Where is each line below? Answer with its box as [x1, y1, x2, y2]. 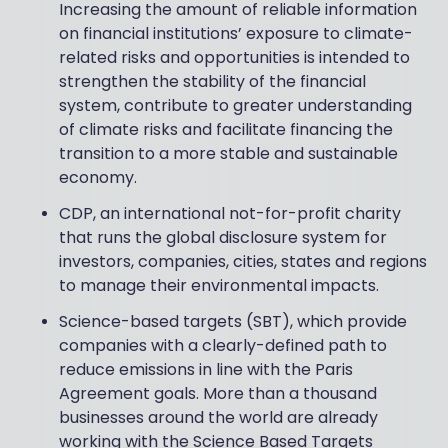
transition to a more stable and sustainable [58, 142, 398, 166]
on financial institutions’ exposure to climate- [58, 22, 413, 46]
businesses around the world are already [58, 406, 378, 430]
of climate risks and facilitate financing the [58, 118, 393, 142]
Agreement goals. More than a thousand [58, 382, 377, 406]
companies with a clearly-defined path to [58, 334, 387, 358]
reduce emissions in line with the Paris [58, 358, 353, 382]
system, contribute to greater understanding [58, 94, 412, 118]
